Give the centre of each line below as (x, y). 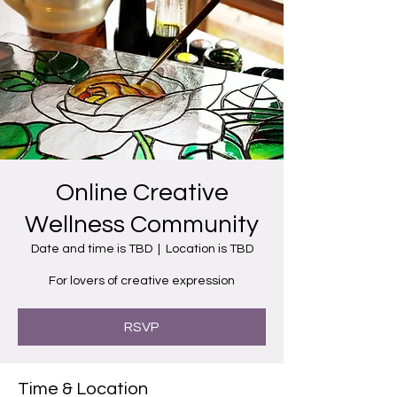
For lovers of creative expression (142, 281)
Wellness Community (142, 225)
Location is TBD (209, 249)
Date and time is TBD (91, 249)
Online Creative (142, 193)
